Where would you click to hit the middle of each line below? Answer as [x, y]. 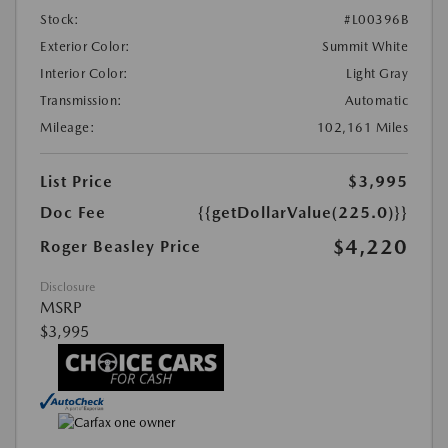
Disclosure [67, 286]
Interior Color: [84, 73]
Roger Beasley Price [120, 246]
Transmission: [81, 100]
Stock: [59, 19]
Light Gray [377, 73]
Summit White [365, 46]
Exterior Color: [85, 46]
